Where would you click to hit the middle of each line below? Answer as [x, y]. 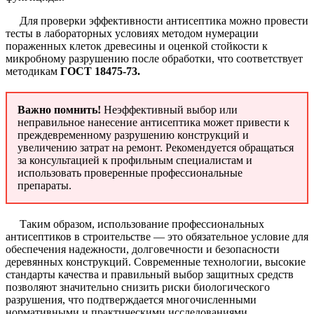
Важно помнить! [59, 109]
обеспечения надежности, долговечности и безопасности [143, 249]
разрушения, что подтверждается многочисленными [131, 299]
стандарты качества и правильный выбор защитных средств [150, 274]
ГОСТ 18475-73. [100, 71]
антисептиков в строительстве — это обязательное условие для [157, 236]
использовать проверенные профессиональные [130, 172]
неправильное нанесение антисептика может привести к [153, 122]
